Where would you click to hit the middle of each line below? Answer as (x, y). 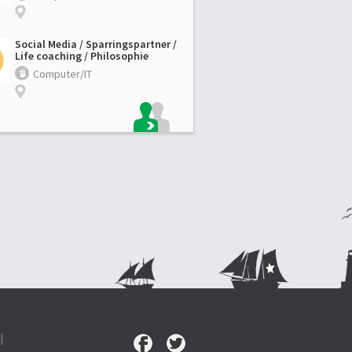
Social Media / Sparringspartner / (96, 44)
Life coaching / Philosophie (82, 55)
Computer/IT (62, 73)
